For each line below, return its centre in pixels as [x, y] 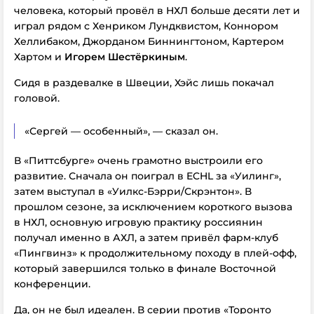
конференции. [52, 284]
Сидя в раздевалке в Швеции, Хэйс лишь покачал [144, 83]
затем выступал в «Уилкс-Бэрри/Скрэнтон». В [133, 191]
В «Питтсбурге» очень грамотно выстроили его [138, 161]
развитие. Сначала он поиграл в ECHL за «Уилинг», [148, 176]
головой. [37, 98]
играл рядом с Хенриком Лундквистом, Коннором [146, 26]
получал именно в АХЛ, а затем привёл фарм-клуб [146, 238]
